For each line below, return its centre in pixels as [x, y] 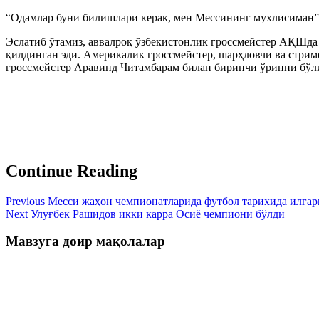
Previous [25, 201]
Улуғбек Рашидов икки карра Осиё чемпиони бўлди [156, 214]
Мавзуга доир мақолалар [85, 241]
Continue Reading [72, 171]
